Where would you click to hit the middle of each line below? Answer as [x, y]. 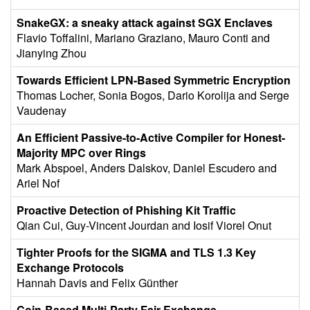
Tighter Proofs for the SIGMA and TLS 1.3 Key [136, 252]
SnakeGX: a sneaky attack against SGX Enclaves [145, 22]
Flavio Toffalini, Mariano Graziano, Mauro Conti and [143, 38]
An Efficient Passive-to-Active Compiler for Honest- [151, 137]
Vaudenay [42, 110]
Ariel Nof [38, 183]
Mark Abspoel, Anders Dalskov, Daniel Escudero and [147, 168]
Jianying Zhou [52, 53]
